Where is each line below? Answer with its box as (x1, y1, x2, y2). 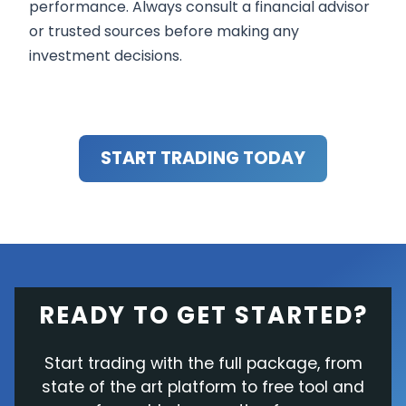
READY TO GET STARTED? (38, 299, 368, 333)
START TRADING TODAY (101, 146, 305, 171)
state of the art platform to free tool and (42, 376, 364, 399)
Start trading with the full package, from (43, 353, 362, 375)
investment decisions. (29, 45, 182, 67)
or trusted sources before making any (29, 21, 299, 43)
